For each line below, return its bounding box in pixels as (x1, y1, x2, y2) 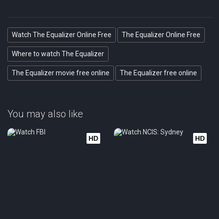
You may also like (7, 108, 83, 120)
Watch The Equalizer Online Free (12, 31, 111, 39)
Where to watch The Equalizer (12, 50, 104, 58)
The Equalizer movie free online (12, 69, 109, 77)
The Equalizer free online (120, 69, 197, 77)
